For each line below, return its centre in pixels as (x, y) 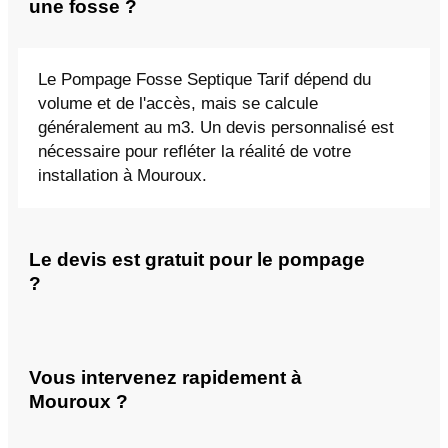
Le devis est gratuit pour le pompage (197, 260)
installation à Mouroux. (122, 176)
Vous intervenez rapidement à (165, 377)
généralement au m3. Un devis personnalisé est (216, 128)
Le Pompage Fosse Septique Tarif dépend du (204, 80)
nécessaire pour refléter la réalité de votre (194, 152)
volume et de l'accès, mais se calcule (178, 104)
